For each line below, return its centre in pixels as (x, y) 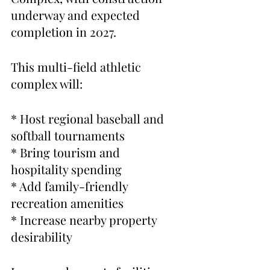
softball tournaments (68, 136)
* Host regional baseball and (89, 119)
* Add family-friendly (71, 186)
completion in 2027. (64, 32)
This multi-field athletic (77, 67)
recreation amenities (67, 203)
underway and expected (77, 15)
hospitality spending (66, 169)
